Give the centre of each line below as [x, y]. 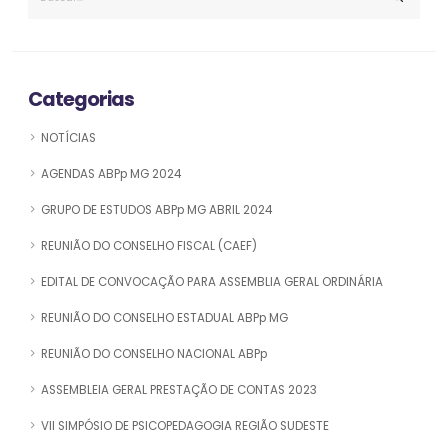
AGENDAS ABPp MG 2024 [111, 174]
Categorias [81, 100]
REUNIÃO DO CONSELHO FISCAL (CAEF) [149, 246]
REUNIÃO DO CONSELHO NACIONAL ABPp [154, 354]
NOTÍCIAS [68, 138]
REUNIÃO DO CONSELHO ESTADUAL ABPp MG [164, 318]
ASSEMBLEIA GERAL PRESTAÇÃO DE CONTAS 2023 [179, 390]
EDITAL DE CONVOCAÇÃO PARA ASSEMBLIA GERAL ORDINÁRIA [212, 282]
